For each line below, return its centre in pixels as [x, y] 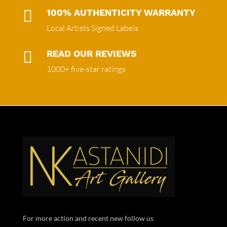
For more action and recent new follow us [89, 218]
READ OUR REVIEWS [91, 53]
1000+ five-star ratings [86, 69]
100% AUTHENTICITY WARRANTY [121, 12]
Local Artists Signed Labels [92, 28]
